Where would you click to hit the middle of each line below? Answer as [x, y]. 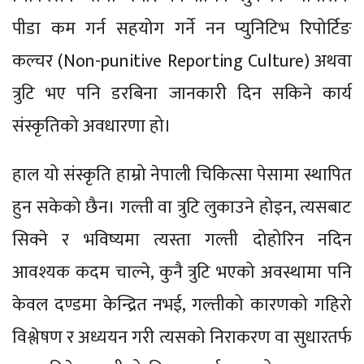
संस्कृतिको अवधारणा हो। [92, 126]
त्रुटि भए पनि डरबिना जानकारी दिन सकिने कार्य [182, 93]
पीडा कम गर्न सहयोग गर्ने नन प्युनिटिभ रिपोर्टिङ [182, 28]
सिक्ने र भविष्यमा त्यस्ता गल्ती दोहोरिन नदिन [182, 240]
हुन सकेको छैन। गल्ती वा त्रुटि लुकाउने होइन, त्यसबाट [182, 207]
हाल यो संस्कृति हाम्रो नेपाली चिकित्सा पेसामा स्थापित [182, 175]
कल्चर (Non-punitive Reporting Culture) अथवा [182, 61]
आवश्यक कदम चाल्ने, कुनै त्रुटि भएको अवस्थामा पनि [182, 272]
